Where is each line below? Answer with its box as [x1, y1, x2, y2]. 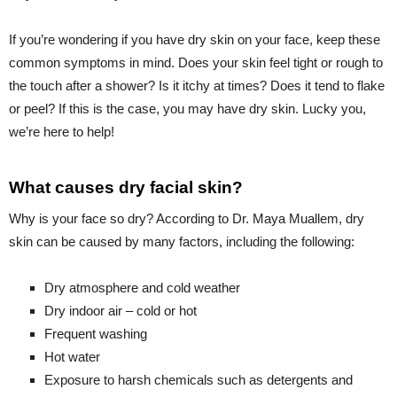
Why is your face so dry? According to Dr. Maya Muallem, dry [9, 210, 364, 226]
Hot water [44, 348, 100, 364]
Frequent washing [44, 325, 147, 341]
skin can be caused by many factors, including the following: [9, 233, 354, 249]
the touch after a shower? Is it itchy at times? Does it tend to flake [9, 77, 385, 93]
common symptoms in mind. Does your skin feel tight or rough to [9, 54, 383, 70]
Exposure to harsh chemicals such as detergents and [44, 371, 353, 387]
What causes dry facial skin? [9, 177, 243, 197]
